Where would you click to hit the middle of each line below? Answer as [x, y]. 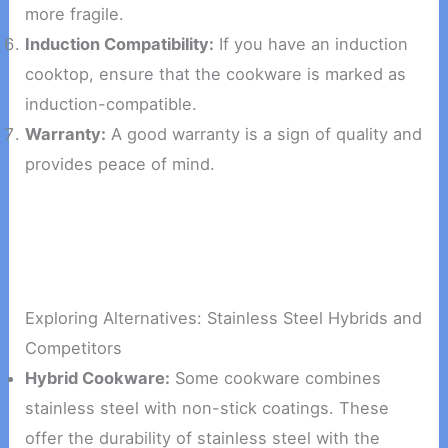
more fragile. [75, 13]
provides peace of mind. [120, 163]
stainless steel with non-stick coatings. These [207, 408]
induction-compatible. [111, 103]
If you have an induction [311, 43]
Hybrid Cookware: [98, 378]
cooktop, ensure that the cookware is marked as [216, 73]
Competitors [74, 348]
